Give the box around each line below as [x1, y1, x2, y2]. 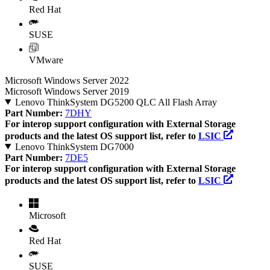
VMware [29, 54, 63, 65]
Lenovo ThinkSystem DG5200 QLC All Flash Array [14, 96, 217, 107]
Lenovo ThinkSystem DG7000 [14, 141, 134, 152]
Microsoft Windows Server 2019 [5, 86, 129, 96]
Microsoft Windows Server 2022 [5, 75, 129, 86]
